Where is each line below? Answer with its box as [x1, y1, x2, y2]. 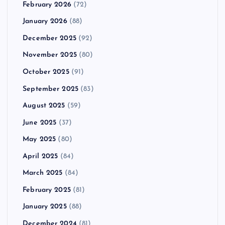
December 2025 [23, 34, 76, 42]
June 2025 [23, 119, 57, 127]
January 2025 [23, 203, 67, 211]
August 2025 [23, 102, 65, 110]
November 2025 [23, 51, 77, 59]
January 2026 [23, 18, 67, 26]
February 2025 [23, 186, 71, 194]
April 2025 [23, 152, 58, 160]
